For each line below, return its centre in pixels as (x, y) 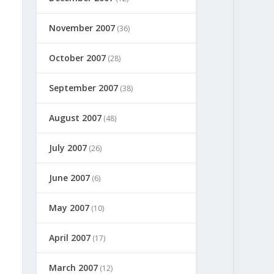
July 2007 (68, 147)
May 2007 (69, 207)
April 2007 (70, 237)
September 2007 (84, 87)
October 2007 (78, 57)
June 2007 (70, 177)
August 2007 (76, 117)
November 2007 (82, 28)
